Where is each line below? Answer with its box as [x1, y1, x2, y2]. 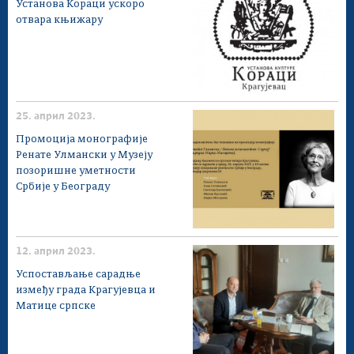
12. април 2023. [16, 246, 96, 257]
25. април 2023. [16, 111, 96, 122]
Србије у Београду [16, 181, 110, 192]
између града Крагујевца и [16, 284, 156, 296]
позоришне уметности [16, 165, 136, 176]
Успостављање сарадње [16, 269, 141, 280]
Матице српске [16, 300, 96, 311]
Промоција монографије [16, 134, 148, 145]
